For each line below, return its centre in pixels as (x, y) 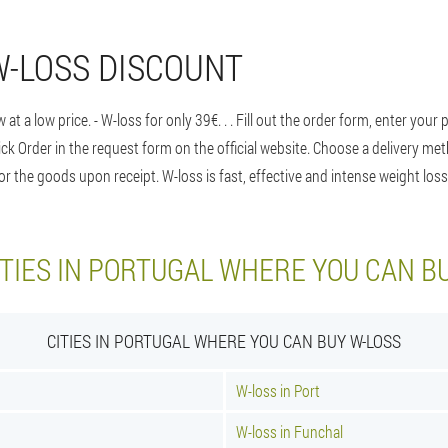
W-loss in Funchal (289, 431)
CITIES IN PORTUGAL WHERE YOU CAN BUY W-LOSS (224, 341)
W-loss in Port (278, 390)
